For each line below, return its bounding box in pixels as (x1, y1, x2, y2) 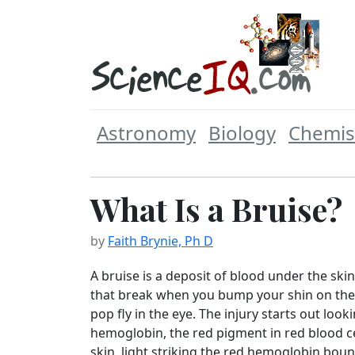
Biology (208, 120, 276, 146)
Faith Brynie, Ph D (108, 232, 213, 250)
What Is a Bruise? (90, 188, 342, 230)
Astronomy (97, 120, 196, 146)
